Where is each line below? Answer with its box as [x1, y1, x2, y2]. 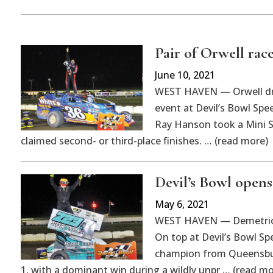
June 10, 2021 [154, 68, 215, 82]
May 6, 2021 [154, 197, 209, 211]
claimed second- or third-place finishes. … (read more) [20, 133, 268, 147]
